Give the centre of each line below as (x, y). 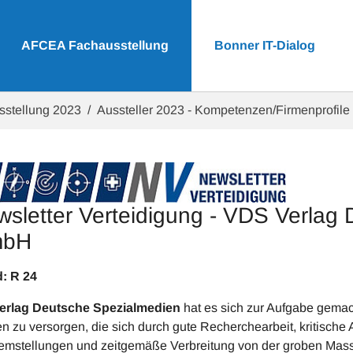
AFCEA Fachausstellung (95, 45)
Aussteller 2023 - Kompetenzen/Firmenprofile (223, 110)
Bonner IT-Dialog (264, 45)
